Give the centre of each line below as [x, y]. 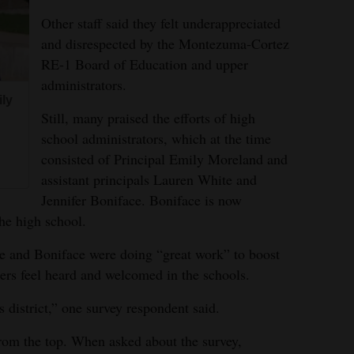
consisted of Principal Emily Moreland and [164, 159]
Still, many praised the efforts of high [148, 118]
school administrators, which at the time [156, 138]
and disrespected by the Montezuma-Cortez [165, 43]
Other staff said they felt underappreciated [161, 23]
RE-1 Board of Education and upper [145, 64]
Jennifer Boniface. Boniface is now [141, 200]
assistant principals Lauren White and [149, 179]
